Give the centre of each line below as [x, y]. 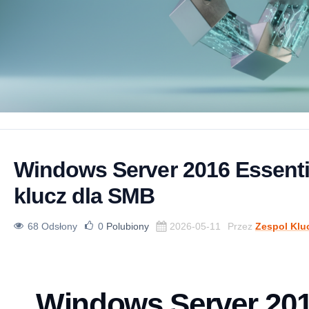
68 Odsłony [52, 227]
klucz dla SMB [84, 196]
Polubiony [128, 227]
